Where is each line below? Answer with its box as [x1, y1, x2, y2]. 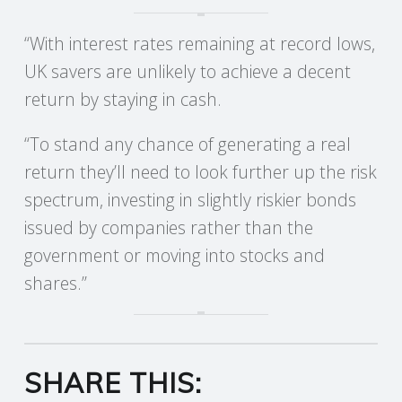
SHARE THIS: [23, 365, 202, 400]
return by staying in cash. [23, 87, 222, 111]
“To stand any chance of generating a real [23, 132, 351, 157]
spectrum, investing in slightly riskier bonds [23, 188, 356, 213]
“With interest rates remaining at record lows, [23, 31, 375, 56]
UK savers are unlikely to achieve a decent [23, 59, 351, 83]
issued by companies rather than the [23, 215, 313, 240]
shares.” [23, 271, 87, 296]
